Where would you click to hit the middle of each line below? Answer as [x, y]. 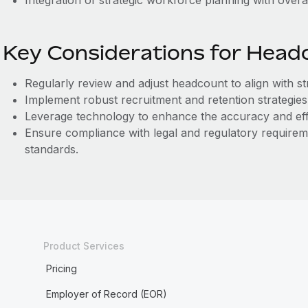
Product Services [84, 246]
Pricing [61, 268]
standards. [51, 149]
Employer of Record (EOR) [106, 294]
